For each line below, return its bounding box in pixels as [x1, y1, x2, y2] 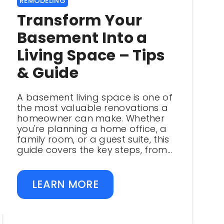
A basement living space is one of [16, 91, 172, 103]
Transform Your [16, 10, 142, 31]
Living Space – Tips [16, 45, 165, 66]
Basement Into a [16, 27, 147, 48]
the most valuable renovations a [16, 101, 168, 114]
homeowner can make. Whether [16, 112, 165, 124]
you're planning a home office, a [16, 122, 167, 135]
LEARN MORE [31, 177, 98, 191]
